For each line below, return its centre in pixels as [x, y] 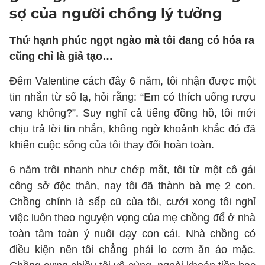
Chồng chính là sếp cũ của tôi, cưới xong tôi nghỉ [132, 202]
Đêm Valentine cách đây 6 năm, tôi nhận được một [132, 81]
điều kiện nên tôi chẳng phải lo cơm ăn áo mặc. [132, 250]
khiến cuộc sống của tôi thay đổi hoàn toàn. [112, 145]
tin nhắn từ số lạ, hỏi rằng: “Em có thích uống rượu [132, 97]
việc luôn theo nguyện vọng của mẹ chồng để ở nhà [132, 218]
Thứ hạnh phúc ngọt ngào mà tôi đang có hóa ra [132, 40]
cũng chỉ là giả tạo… [61, 56]
